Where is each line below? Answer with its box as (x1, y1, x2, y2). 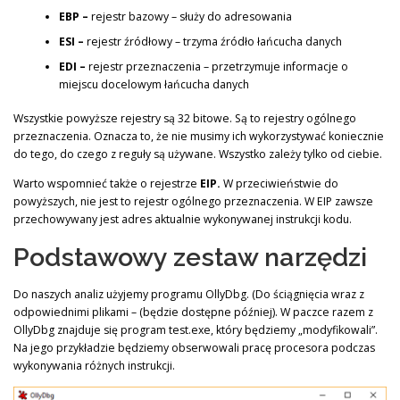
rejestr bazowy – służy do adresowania (90, 8, 292, 24)
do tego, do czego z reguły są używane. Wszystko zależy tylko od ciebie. (13, 146, 382, 162)
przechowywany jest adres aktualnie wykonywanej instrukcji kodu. (13, 212, 352, 228)
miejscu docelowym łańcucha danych (58, 76, 249, 92)
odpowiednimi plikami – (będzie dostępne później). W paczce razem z (13, 304, 373, 320)
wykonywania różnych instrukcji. (13, 357, 175, 373)
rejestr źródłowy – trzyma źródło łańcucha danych (86, 33, 342, 49)
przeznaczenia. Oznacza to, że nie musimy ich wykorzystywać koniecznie (13, 129, 384, 145)
